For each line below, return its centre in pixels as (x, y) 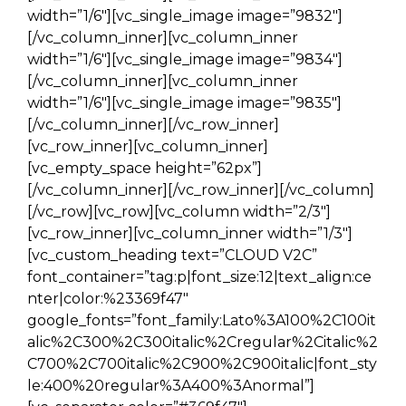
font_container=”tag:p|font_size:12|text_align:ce (199, 277)
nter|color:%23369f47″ (108, 299)
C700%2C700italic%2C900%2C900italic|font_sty (202, 364)
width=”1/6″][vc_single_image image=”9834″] (185, 59)
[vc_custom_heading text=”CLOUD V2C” (172, 255)
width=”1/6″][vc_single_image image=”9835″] (184, 103)
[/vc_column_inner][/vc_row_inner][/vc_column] (201, 190)
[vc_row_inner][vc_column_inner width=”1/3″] (190, 233)
